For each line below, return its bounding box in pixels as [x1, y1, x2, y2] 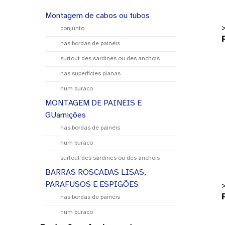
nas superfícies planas [60, 70, 121, 77]
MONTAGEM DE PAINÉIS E [45, 98, 142, 108]
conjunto [60, 25, 84, 32]
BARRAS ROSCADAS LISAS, [45, 167, 146, 177]
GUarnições [45, 110, 86, 120]
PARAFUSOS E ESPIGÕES [45, 179, 139, 189]
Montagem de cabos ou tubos [45, 11, 150, 21]
